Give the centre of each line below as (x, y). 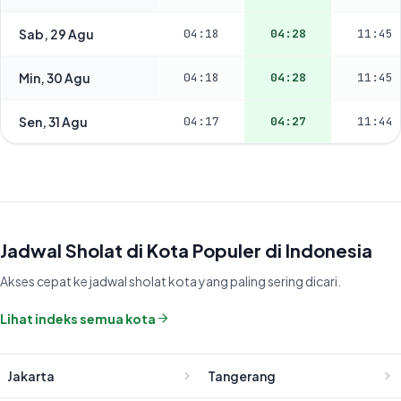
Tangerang (242, 375)
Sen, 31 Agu (53, 121)
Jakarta (31, 375)
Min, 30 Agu (55, 77)
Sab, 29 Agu (56, 34)
